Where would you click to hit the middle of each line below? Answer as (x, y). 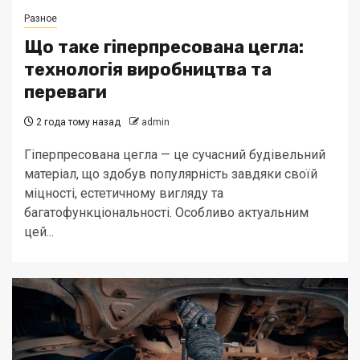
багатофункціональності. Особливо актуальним (166, 213)
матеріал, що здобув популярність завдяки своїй (171, 174)
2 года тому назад (77, 122)
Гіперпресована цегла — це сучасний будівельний (175, 155)
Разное (41, 18)
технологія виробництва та (148, 70)
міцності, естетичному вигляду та (124, 193)
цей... (39, 232)
